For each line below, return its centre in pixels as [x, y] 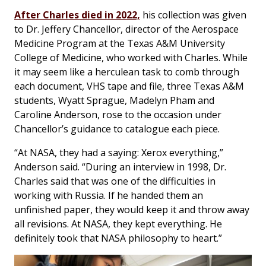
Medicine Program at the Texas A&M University [120, 44]
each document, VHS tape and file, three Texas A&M [129, 86]
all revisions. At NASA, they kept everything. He [118, 224]
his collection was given [193, 15]
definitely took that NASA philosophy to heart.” [118, 238]
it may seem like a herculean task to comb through [127, 72]
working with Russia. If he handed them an [109, 196]
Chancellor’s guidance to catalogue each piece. [117, 129]
